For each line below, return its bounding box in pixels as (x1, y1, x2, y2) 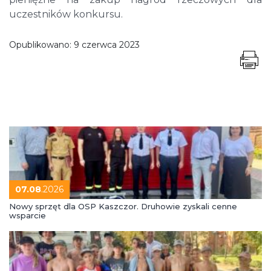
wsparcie (9, 211, 46, 221)
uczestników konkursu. (9, 8, 123, 21)
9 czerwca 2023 (74, 39, 140, 51)
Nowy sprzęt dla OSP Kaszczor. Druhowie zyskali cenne (9, 201, 237, 212)
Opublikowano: (9, 39, 74, 51)
